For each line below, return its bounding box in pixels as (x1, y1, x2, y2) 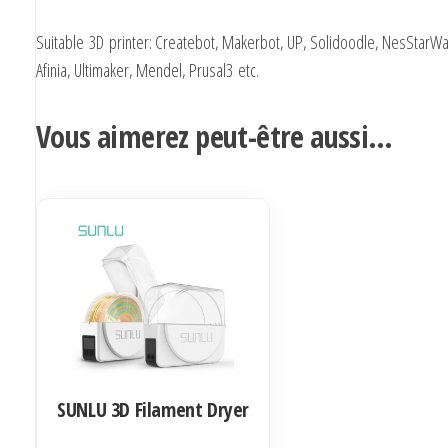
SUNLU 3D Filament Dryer (57, 395, 250, 423)
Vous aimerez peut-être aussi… (36, 116, 393, 158)
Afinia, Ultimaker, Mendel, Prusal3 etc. (36, 58, 259, 83)
